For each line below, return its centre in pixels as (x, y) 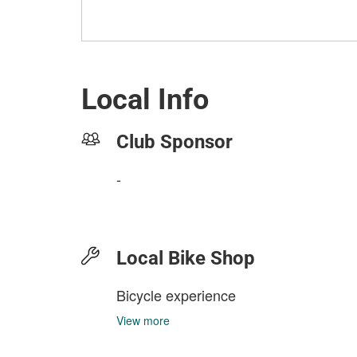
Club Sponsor (175, 142)
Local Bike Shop (186, 258)
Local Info (145, 100)
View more (143, 320)
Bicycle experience (176, 295)
